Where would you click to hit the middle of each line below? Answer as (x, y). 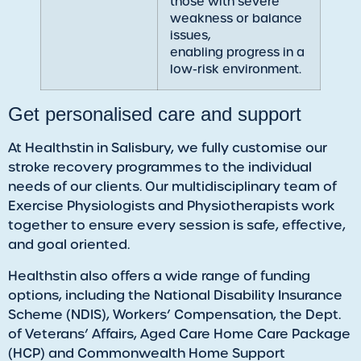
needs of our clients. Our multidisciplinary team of (172, 187)
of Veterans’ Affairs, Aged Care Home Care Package (179, 334)
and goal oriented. (69, 245)
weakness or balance (236, 19)
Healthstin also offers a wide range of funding (159, 276)
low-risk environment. (236, 69)
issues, (190, 35)
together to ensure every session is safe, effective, (177, 226)
